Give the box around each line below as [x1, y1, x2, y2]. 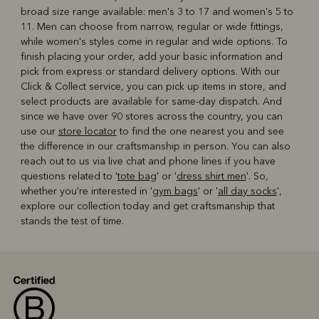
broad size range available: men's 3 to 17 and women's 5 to [20, 6, 293, 19]
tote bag [117, 170, 157, 183]
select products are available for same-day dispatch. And [20, 95, 282, 108]
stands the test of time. [20, 215, 124, 228]
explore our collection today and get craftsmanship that [20, 200, 275, 213]
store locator [58, 125, 117, 138]
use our [20, 125, 58, 138]
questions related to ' [20, 170, 117, 183]
